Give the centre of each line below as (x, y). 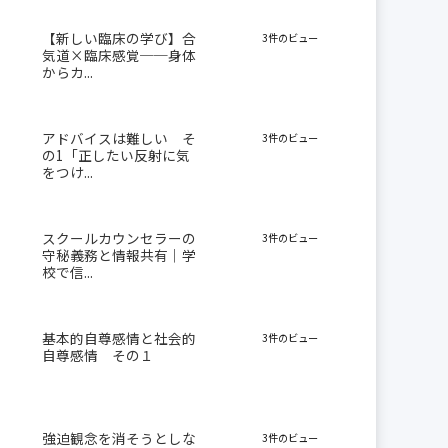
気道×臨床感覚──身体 (118, 55)
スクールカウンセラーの (118, 238)
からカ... (67, 72)
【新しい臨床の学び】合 (118, 38)
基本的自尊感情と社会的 (118, 338)
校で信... (67, 272)
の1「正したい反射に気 (115, 155)
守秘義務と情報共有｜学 (118, 255)
